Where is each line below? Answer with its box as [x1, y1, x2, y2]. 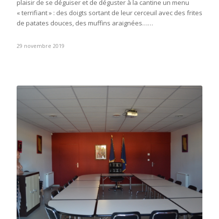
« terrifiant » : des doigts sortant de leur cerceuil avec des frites [16, 8, 202, 18]
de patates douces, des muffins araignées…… [16, 19, 153, 28]
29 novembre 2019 [16, 43, 65, 50]
